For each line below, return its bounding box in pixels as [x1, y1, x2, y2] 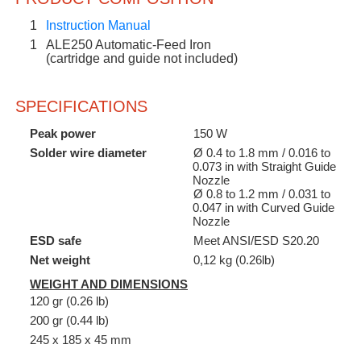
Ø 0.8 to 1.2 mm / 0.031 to [193, 186, 330, 201]
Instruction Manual [46, 18, 151, 32]
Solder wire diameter [30, 145, 147, 160]
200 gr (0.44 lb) [30, 313, 109, 327]
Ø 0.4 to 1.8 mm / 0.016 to [193, 145, 330, 160]
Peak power [30, 126, 96, 140]
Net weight [30, 252, 90, 267]
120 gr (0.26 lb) [30, 293, 109, 308]
